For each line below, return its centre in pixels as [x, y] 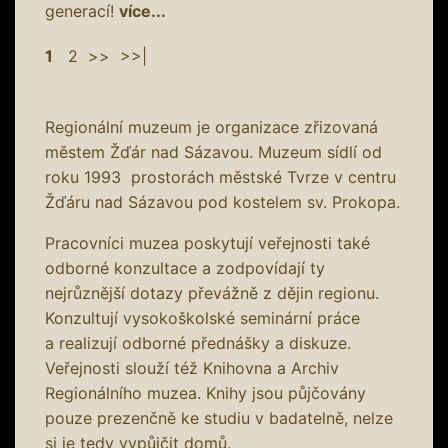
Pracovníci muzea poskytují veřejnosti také [207, 242]
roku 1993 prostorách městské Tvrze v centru [220, 176]
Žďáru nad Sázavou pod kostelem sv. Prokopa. [222, 201]
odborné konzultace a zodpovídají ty [185, 267]
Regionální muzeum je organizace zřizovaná [211, 126]
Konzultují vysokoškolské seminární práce [202, 317]
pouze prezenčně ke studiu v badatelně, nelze [219, 417]
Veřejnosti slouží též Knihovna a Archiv [192, 367]
